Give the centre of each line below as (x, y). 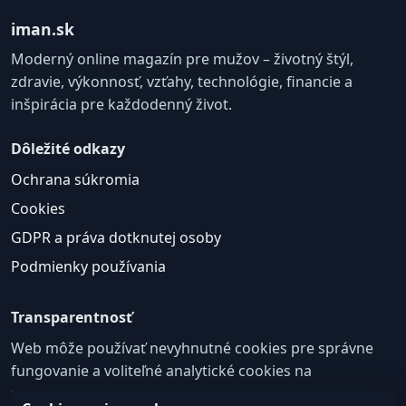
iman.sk (43, 29)
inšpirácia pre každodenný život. (121, 104)
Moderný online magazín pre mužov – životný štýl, (182, 58)
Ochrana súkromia (75, 179)
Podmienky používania (88, 266)
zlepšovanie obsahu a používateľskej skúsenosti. (176, 393)
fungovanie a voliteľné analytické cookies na (161, 370)
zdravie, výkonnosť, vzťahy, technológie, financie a (182, 81)
